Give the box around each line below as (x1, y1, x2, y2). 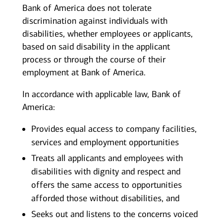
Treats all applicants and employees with (31, 153, 183, 164)
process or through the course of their (22, 54, 166, 65)
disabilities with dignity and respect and (31, 166, 180, 177)
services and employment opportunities (31, 137, 179, 148)
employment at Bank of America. (22, 67, 146, 78)
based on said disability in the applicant (22, 41, 170, 53)
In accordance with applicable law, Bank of (22, 89, 181, 100)
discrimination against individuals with (22, 15, 167, 27)
